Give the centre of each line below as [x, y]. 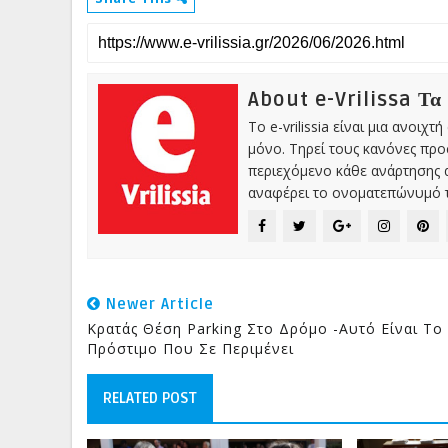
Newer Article [157, 304]
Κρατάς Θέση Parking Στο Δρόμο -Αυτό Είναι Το [265, 329]
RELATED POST [150, 398]
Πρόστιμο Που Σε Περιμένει [190, 349]
